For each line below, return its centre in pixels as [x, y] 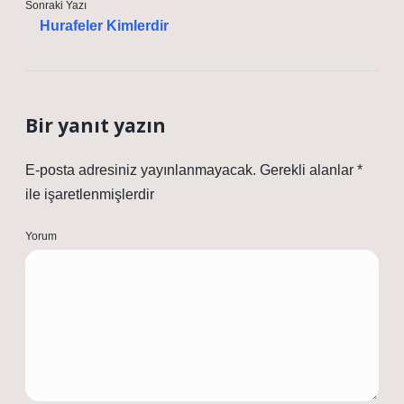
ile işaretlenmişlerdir [90, 194]
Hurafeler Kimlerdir [104, 26]
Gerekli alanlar [308, 170]
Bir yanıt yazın [96, 125]
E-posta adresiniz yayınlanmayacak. [141, 170]
